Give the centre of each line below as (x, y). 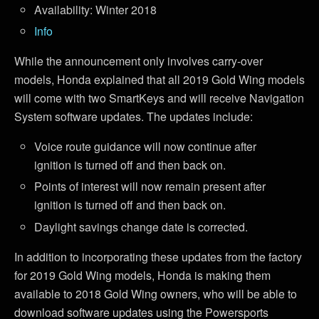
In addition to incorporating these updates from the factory (158, 256)
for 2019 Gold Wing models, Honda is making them (142, 275)
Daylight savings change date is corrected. (141, 226)
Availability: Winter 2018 (96, 10)
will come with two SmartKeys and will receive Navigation (159, 98)
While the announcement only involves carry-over (138, 61)
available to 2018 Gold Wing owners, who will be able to (156, 293)
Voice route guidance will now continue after (146, 147)
